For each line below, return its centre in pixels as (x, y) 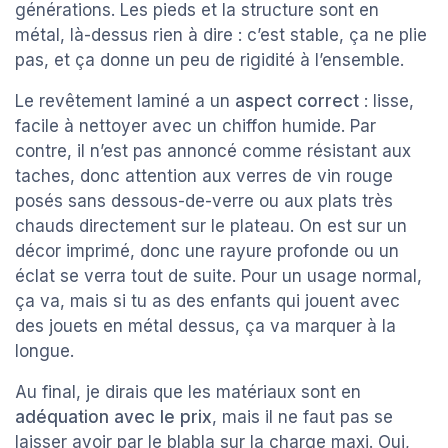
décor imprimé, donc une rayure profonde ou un (207, 250)
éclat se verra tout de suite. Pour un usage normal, (218, 275)
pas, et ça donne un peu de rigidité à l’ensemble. (209, 59)
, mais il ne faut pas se (302, 416)
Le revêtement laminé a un (125, 100)
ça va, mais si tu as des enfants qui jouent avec (207, 300)
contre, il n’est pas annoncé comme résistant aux (213, 150)
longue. (44, 350)
